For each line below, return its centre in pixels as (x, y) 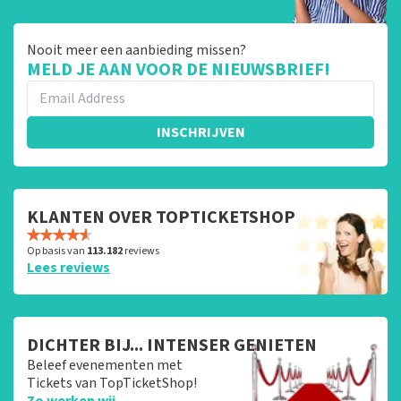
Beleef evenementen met (105, 365)
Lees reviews (68, 267)
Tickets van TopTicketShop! (112, 383)
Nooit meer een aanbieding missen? (137, 50)
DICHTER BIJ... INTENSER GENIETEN (172, 345)
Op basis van (57, 251)
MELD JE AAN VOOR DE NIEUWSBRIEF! (179, 69)
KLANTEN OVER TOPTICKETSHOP (161, 217)
